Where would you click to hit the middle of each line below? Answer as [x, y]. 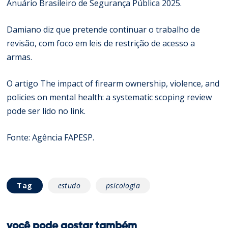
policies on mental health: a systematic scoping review [109, 97]
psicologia [123, 185]
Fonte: [20, 137]
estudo [69, 185]
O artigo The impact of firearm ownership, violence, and [113, 83]
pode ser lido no [39, 111]
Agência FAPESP [63, 137]
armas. [20, 57]
